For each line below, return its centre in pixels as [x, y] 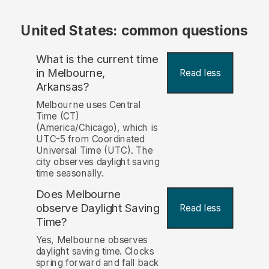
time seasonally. [70, 174]
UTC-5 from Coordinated [90, 139]
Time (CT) [58, 116]
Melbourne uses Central [88, 105]
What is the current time [97, 59]
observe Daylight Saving [98, 208]
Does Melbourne [78, 195]
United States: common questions [134, 31]
